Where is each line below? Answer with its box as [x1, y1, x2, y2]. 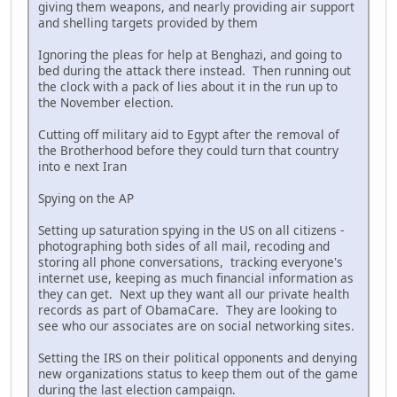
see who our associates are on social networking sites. [38, 316, 354, 334]
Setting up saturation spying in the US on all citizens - [38, 221, 344, 238]
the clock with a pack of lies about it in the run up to [38, 77, 338, 95]
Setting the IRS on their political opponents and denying [38, 348, 357, 366]
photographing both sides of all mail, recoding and [38, 237, 330, 254]
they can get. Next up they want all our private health [38, 284, 349, 302]
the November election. [38, 93, 174, 111]
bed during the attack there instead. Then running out [38, 61, 351, 79]
